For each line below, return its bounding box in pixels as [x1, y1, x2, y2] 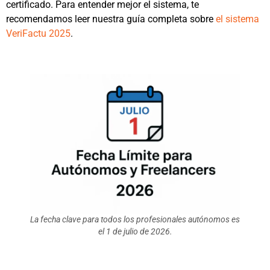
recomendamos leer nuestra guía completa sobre [6, 13, 216, 25]
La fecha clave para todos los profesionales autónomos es [30, 214, 240, 225]
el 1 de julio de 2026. [98, 226, 172, 237]
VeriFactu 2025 [6, 28, 71, 40]
